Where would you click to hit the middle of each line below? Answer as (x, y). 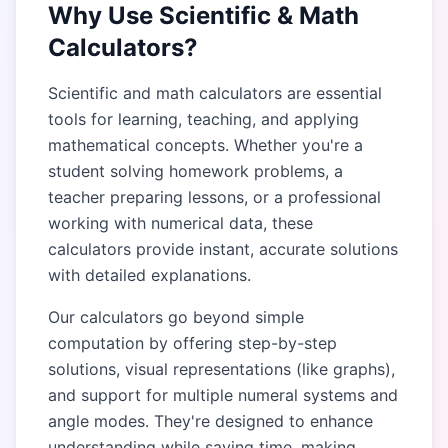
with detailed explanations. (149, 275)
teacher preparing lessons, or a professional (214, 197)
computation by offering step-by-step (192, 343)
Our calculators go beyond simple (176, 317)
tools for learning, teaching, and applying (203, 119)
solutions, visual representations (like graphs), (221, 369)
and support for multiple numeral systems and (223, 395)
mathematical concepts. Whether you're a (205, 145)
